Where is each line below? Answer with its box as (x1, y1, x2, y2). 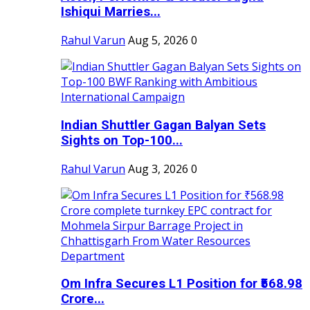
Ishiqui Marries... (61, 4, 161, 20)
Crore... (61, 291, 104, 307)
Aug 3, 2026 (128, 161, 188, 176)
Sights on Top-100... (61, 132, 183, 148)
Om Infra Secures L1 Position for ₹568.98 (61, 276, 302, 292)
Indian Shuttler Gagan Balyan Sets (61, 117, 266, 133)
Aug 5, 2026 (128, 33, 188, 48)
